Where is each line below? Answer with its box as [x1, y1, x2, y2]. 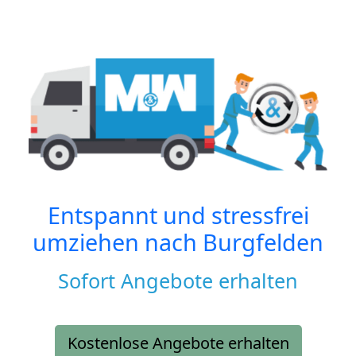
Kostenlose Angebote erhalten [67, 332, 289, 354]
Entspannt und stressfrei [47, 199, 309, 231]
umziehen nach [33, 226, 203, 258]
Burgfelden [203, 226, 323, 258]
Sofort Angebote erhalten [58, 267, 298, 295]
